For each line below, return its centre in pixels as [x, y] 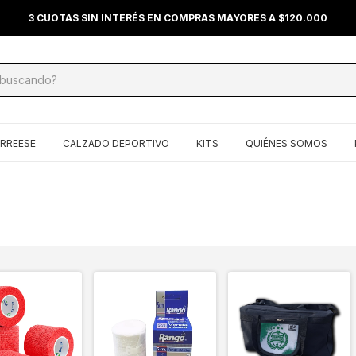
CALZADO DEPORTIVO [116, 143]
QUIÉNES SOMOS [286, 143]
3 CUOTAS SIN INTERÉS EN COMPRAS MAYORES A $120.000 [178, 18]
